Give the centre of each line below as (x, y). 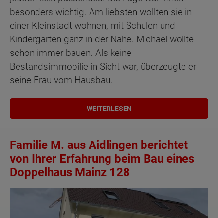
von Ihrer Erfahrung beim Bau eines (102, 158)
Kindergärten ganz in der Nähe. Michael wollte (102, 39)
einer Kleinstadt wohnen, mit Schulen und (92, 26)
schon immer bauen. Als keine (71, 53)
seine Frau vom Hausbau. (61, 80)
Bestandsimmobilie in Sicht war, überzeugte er (103, 67)
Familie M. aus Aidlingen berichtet (99, 145)
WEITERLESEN (109, 108)
